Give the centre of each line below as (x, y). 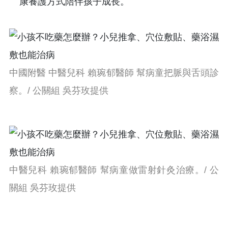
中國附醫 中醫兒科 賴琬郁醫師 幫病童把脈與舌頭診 (114, 73)
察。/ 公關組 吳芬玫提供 (59, 90)
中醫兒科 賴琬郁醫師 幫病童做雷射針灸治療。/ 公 (114, 170)
